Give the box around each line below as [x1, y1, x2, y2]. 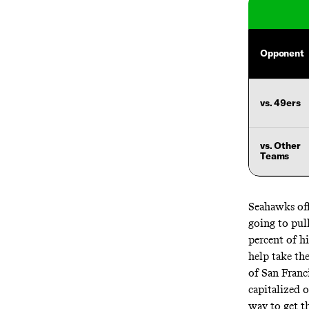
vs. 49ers [259, 96, 301, 109]
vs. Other [259, 139, 301, 152]
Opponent [259, 47, 304, 60]
